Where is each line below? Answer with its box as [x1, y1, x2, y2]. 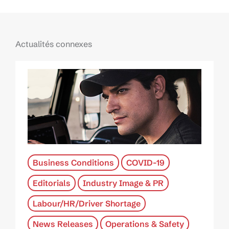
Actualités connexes [15, 39, 92, 50]
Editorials [33, 178, 71, 189]
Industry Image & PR [83, 178, 164, 189]
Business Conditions [33, 157, 114, 168]
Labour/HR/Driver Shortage [33, 198, 141, 209]
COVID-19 [126, 157, 165, 168]
